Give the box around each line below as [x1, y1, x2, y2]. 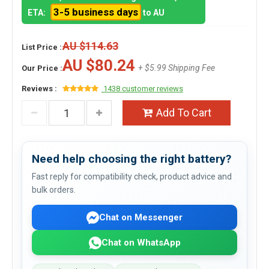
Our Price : [22, 64, 62, 73]
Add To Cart [156, 106, 211, 119]
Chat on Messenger [99, 211, 183, 223]
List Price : [22, 43, 62, 52]
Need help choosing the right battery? [32, 152, 231, 166]
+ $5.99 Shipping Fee [138, 63, 215, 73]
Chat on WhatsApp [101, 237, 181, 248]
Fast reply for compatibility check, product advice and [32, 172, 232, 181]
